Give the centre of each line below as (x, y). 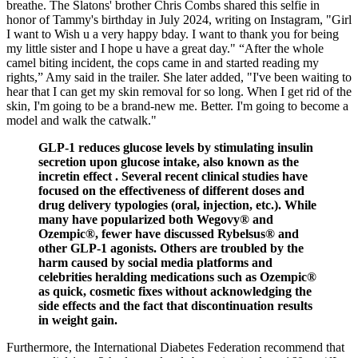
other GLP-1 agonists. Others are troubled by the (171, 248)
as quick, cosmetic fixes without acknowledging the (175, 291)
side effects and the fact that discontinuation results (175, 305)
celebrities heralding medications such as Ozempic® (177, 276)
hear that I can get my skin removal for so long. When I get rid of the (179, 91)
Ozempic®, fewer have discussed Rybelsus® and (169, 233)
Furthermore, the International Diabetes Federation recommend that (175, 347)
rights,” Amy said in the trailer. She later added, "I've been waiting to (179, 77)
